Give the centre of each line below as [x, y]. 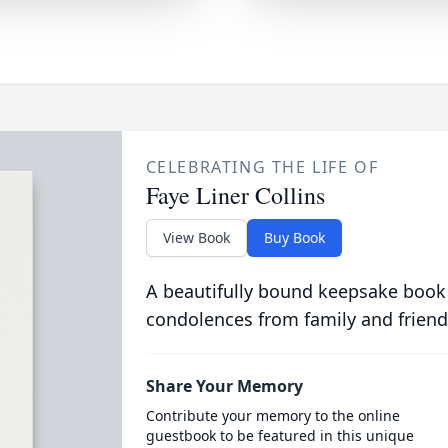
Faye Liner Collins [235, 195]
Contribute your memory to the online [272, 415]
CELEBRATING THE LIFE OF [262, 167]
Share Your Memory [224, 386]
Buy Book [294, 237]
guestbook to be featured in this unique [279, 435]
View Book [196, 237]
